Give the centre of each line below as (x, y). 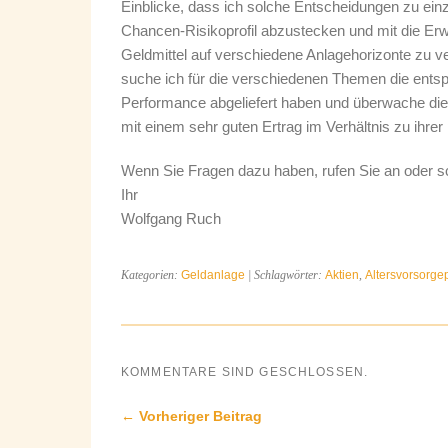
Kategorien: (151, 275)
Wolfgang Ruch (171, 218)
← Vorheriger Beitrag (191, 416)
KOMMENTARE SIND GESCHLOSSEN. (245, 372)
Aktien (342, 275)
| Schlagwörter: (285, 275)
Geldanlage (213, 275)
